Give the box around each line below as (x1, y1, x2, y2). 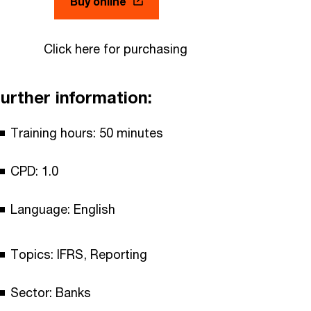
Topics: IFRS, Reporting (10, 246, 147, 262)
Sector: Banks (10, 284, 91, 300)
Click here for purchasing (43, 40, 187, 56)
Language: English (10, 201, 115, 217)
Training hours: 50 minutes (10, 124, 163, 140)
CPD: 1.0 (10, 162, 58, 178)
